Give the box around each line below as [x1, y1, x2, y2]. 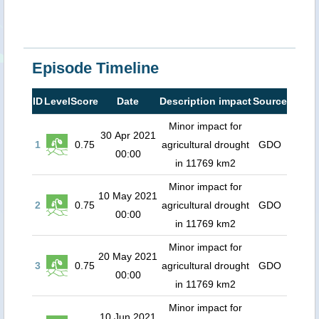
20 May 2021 [98, 251, 157, 262]
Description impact [159, 95, 251, 107]
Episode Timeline [32, 59, 159, 77]
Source [253, 95, 287, 107]
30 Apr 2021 [100, 130, 156, 141]
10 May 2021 [98, 190, 157, 202]
